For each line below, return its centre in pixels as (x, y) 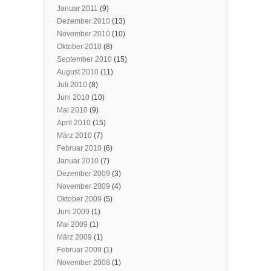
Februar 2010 (79, 148)
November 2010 (83, 34)
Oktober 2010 (79, 46)
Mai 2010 (72, 110)
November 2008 (83, 262)
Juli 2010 (72, 84)
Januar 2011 (77, 8)
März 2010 (74, 135)
